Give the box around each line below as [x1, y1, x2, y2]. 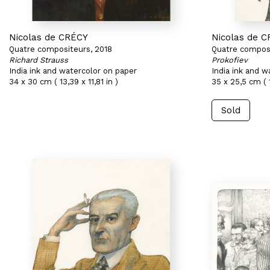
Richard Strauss [9, 55, 68, 64]
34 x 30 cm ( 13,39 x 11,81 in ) [9, 77, 118, 86]
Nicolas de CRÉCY [9, 32, 88, 43]
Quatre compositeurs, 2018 [9, 45, 112, 54]
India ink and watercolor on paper [9, 66, 137, 75]
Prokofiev [212, 55, 248, 64]
